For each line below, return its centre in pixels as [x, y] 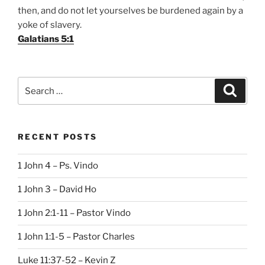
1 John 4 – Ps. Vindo [58, 166]
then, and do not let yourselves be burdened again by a [130, 10]
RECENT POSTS [58, 137]
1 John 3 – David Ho [57, 190]
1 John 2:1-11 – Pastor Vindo [74, 213]
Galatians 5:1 [46, 39]
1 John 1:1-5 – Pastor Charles [76, 237]
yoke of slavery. [50, 25]
